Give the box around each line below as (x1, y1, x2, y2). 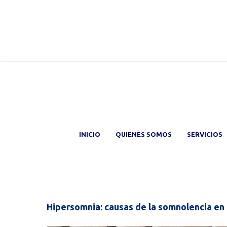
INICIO (79, 131, 100, 138)
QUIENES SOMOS (116, 131, 172, 138)
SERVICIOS (187, 131, 222, 138)
